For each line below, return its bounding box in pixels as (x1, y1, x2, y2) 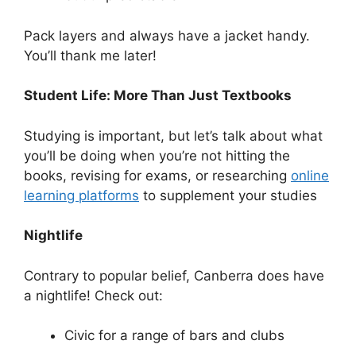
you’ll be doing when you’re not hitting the (24, 147, 290, 164)
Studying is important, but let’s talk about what (24, 127, 323, 144)
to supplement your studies (139, 187, 317, 203)
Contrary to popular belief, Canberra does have (24, 267, 324, 284)
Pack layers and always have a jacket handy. (24, 27, 310, 44)
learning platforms (24, 187, 139, 203)
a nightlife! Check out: (24, 287, 163, 304)
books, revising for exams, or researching (24, 167, 291, 184)
